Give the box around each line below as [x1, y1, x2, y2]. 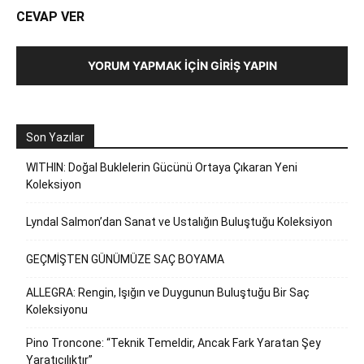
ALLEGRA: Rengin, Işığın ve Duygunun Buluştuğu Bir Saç [26, 286, 310, 299]
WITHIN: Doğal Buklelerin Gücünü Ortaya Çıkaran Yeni [26, 161, 297, 174]
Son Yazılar [26, 131, 84, 144]
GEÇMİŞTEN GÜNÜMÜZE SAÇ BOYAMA [26, 253, 224, 266]
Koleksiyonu [26, 303, 88, 316]
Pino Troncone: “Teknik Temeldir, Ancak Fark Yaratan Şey [26, 336, 321, 349]
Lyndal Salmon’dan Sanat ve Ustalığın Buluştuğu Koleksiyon [26, 215, 332, 228]
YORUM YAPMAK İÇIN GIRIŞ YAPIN [87, 58, 277, 72]
